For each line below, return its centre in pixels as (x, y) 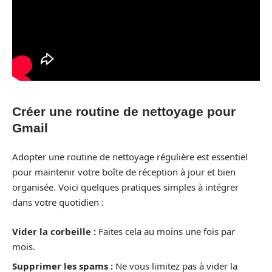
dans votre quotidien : (58, 202)
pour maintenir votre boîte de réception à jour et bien (124, 172)
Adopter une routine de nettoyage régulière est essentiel (130, 157)
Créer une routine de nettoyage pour (124, 111)
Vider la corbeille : (54, 231)
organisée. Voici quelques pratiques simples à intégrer (125, 187)
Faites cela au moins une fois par (165, 231)
